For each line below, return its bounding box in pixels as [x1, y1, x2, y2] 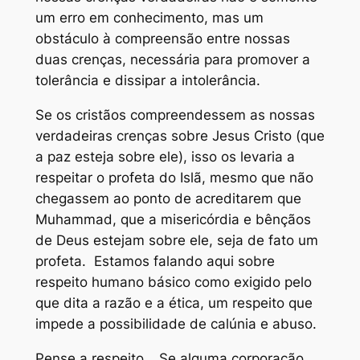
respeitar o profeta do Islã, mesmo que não [35, 169, 313, 186]
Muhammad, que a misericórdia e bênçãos [35, 211, 311, 227]
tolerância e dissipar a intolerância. [35, 72, 260, 89]
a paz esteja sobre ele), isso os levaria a [35, 148, 295, 165]
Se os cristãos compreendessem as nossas [35, 106, 315, 123]
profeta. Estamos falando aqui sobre [35, 252, 275, 269]
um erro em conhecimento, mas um [35, 10, 264, 27]
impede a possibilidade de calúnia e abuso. [35, 315, 317, 332]
